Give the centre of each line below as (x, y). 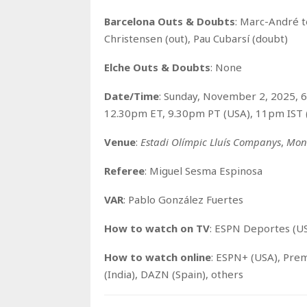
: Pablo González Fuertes (183, 199)
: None (226, 67)
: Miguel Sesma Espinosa (204, 170)
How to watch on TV (157, 228)
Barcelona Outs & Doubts (170, 21)
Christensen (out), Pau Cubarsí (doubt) (196, 38)
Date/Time (132, 96)
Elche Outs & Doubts (157, 67)
